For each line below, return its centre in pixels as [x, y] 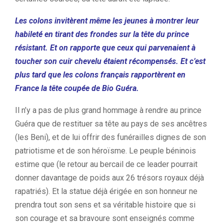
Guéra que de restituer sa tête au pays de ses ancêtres [111, 124]
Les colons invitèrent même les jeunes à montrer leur [107, 21]
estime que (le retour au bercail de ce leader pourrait [106, 164]
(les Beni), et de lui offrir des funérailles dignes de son [110, 137]
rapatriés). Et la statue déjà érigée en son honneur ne [106, 191]
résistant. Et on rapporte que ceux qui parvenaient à [105, 48]
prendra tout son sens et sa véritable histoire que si [105, 205]
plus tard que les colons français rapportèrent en [100, 75]
